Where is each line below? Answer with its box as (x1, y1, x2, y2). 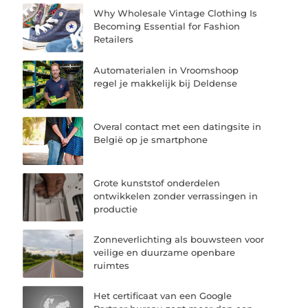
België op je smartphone (93, 133, 208, 145)
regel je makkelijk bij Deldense (93, 77, 238, 89)
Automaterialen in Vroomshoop (93, 64, 239, 76)
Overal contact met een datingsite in (93, 120, 262, 132)
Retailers (93, 34, 134, 45)
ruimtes (93, 260, 130, 272)
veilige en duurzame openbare (93, 247, 236, 258)
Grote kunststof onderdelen (93, 177, 221, 188)
